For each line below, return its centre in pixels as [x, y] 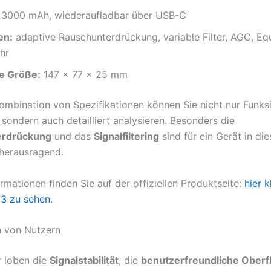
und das [73, 136]
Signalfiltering [126, 136]
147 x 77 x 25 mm [84, 74]
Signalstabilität [84, 260]
